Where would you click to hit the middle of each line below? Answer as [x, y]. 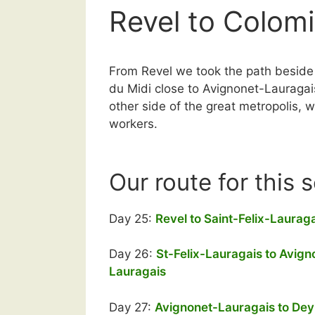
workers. [133, 124]
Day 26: [133, 254]
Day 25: [132, 218]
